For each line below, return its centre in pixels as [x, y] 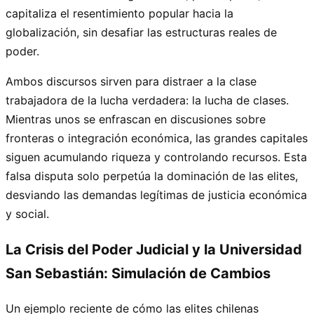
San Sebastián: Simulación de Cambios [138, 273]
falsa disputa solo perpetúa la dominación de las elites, [152, 176]
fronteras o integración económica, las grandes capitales [157, 138]
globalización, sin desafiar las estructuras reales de [141, 32]
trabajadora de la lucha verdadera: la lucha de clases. [147, 100]
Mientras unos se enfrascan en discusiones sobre [136, 119]
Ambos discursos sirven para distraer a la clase [131, 81]
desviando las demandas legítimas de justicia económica [156, 194]
